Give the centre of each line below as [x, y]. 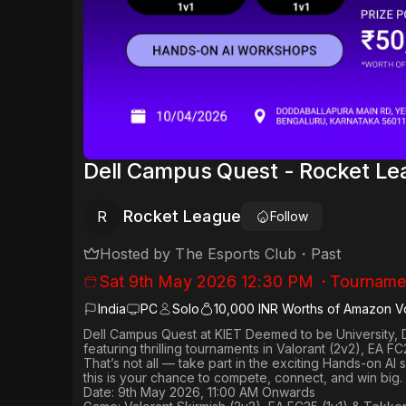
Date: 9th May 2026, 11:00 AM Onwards [199, 392]
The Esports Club [236, 254]
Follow [289, 217]
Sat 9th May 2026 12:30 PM [207, 282]
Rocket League [182, 217]
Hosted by [138, 254]
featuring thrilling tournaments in [180, 349]
